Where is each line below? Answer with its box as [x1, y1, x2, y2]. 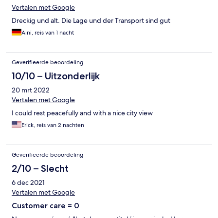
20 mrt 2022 [12, 86, 50, 95]
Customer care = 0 [12, 201, 79, 211]
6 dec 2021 [12, 178, 45, 187]
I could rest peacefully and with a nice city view [12, 109, 153, 118]
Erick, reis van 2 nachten [21, 121, 84, 129]
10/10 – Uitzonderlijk [12, 70, 100, 82]
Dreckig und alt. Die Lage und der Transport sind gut [12, 16, 170, 25]
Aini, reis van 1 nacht [21, 29, 74, 37]
